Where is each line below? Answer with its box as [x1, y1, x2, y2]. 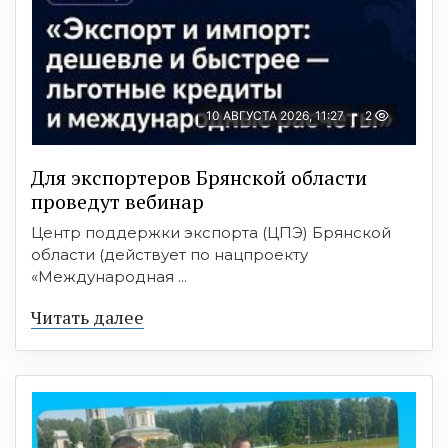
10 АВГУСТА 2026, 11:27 [206, 107, 344, 123]
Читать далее [31, 304, 144, 329]
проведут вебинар [31, 187, 204, 215]
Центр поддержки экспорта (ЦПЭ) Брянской [31, 222, 391, 242]
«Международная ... [31, 266, 187, 286]
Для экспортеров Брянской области [31, 163, 367, 191]
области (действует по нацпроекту [31, 244, 308, 264]
